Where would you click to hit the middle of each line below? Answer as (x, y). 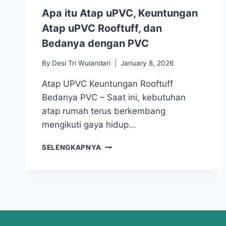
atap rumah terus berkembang (104, 111)
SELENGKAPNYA (72, 147)
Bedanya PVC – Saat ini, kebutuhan (114, 97)
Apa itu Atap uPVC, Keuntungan (120, 13)
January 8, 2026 (147, 63)
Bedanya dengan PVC (95, 44)
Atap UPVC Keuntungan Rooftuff (107, 83)
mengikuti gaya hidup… (89, 124)
